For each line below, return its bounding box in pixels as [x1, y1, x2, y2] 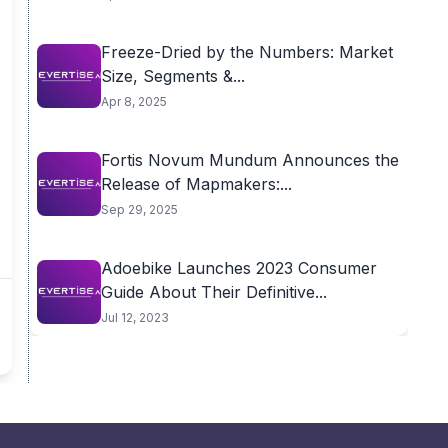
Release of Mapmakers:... [100, 174, 292, 194]
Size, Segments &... [100, 66, 245, 86]
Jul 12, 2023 [100, 310, 169, 325]
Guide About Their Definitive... [100, 282, 327, 302]
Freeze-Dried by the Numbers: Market [100, 42, 393, 62]
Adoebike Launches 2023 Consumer [100, 258, 377, 278]
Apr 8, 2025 [100, 94, 167, 109]
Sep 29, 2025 [100, 202, 178, 217]
